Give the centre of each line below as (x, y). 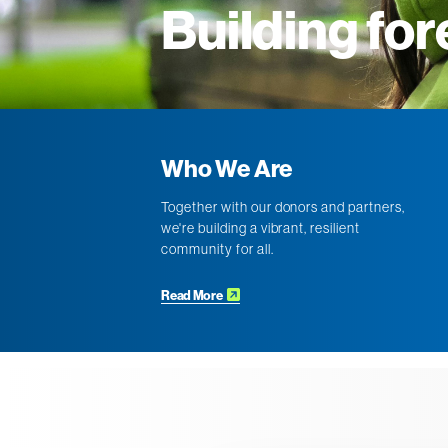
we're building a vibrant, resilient (260, 228)
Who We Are (227, 169)
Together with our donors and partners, (283, 207)
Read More (193, 295)
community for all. (217, 249)
